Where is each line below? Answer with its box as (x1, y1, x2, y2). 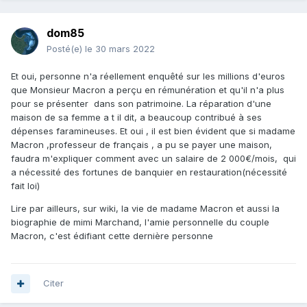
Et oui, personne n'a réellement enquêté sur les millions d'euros (11, 71, 285, 82)
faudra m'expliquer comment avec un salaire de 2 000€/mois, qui (11, 153, 296, 164)
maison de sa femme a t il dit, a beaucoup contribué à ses (11, 112, 262, 123)
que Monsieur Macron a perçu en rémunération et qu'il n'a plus (11, 84, 284, 96)
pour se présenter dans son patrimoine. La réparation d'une (11, 98, 271, 110)
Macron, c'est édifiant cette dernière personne (11, 230, 213, 242)
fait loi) (11, 180, 40, 192)
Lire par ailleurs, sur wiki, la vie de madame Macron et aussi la (11, 203, 280, 214)
